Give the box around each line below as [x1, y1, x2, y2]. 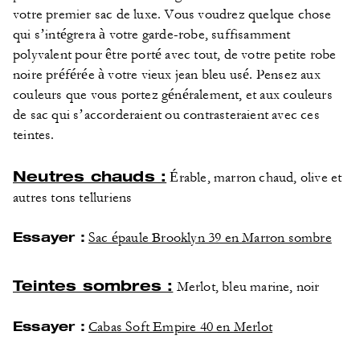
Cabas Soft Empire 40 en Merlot [88, 319, 273, 335]
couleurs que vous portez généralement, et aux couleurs [13, 87, 333, 103]
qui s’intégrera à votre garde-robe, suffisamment [13, 27, 291, 43]
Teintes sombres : [13, 276, 174, 294]
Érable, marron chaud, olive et [166, 170, 342, 186]
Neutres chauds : [13, 166, 167, 185]
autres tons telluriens [13, 190, 133, 206]
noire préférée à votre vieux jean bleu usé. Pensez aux [13, 67, 321, 83]
